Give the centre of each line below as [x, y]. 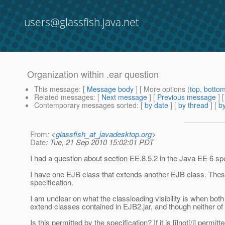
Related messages [64, 97]
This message [57, 89]
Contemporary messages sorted [85, 105]
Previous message [187, 97]
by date [156, 105]
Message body [110, 89]
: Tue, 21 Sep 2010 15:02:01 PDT [100, 142]
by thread [193, 105]
